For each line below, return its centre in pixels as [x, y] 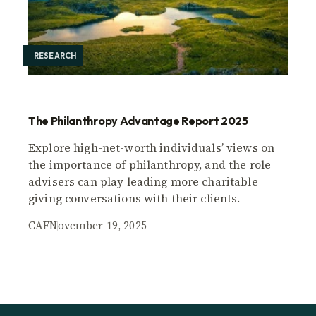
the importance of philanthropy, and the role [150, 164]
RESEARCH [55, 55]
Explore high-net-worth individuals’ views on [152, 147]
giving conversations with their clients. [134, 198]
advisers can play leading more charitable [143, 181]
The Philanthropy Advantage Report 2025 [138, 120]
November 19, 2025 [98, 225]
